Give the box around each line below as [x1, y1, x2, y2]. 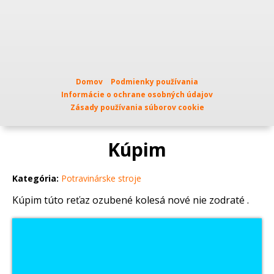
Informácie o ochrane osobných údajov [61, 89, 213, 100]
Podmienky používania [111, 76, 198, 87]
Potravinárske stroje [61, 172, 141, 185]
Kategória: [12, 172, 59, 185]
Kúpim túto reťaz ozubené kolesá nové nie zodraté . [12, 193, 249, 207]
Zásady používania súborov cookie [70, 102, 204, 113]
